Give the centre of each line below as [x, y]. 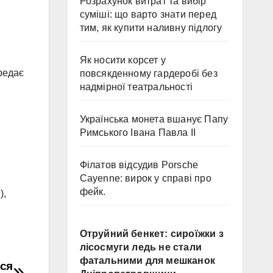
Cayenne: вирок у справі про [145, 178]
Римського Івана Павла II [138, 133]
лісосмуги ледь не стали [141, 247]
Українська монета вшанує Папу [154, 119]
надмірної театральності [136, 87]
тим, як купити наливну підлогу [151, 28]
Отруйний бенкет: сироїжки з [151, 234]
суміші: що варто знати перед [148, 14]
